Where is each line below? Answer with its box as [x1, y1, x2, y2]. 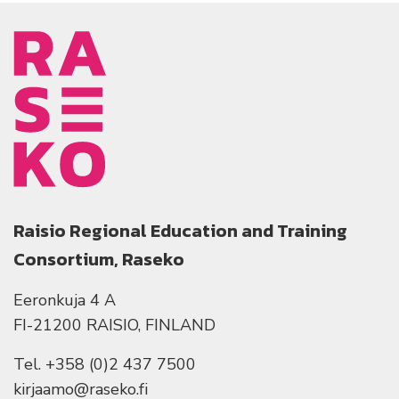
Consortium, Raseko [13, 246, 184, 273]
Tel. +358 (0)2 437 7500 [13, 354, 196, 376]
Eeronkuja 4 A [13, 289, 116, 312]
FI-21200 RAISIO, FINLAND [13, 314, 216, 337]
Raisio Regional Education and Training [13, 217, 347, 245]
